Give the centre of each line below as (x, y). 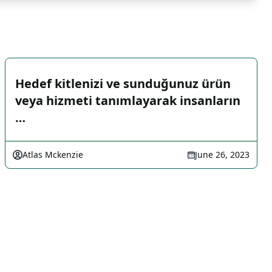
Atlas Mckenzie (53, 155)
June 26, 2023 (222, 155)
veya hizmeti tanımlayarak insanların (128, 100)
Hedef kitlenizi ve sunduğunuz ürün (123, 83)
